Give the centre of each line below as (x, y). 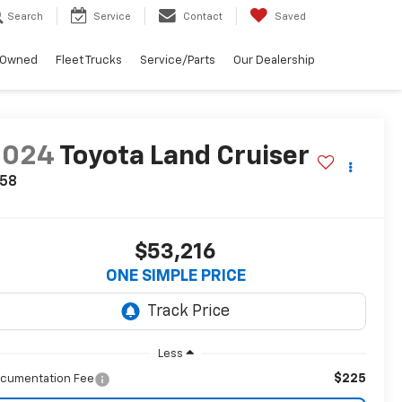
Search (25, 17)
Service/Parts (178, 61)
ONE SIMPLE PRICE (175, 277)
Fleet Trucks (89, 61)
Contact (203, 17)
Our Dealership (274, 61)
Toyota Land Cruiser (185, 157)
